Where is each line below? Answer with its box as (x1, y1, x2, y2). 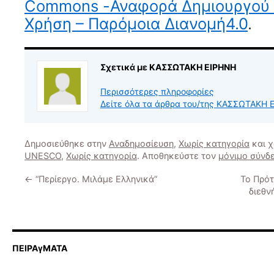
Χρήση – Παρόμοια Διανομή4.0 (24, 14, 248, 33)
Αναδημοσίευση (109, 138, 174, 149)
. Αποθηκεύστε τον (137, 150, 218, 161)
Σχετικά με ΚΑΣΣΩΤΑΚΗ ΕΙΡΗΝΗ (100, 62, 236, 72)
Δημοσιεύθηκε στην (24, 138, 109, 149)
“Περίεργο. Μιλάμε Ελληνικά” (33, 174, 157, 184)
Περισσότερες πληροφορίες (100, 86, 214, 97)
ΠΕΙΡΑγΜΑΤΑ (12, 243, 67, 253)
